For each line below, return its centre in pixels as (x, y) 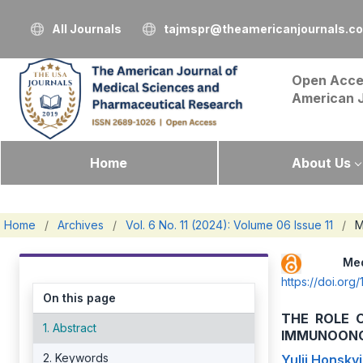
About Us (321, 163)
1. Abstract (70, 328)
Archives (81, 225)
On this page (79, 298)
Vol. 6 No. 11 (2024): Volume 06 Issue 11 (229, 225)
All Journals (87, 29)
